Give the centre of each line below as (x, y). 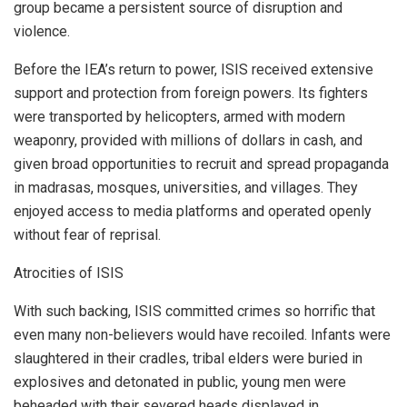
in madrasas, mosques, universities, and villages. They (186, 187)
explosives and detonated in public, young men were (180, 382)
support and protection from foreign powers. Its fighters (191, 93)
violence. (42, 31)
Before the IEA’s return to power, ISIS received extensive (194, 69)
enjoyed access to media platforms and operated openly (193, 211)
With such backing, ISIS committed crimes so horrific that (194, 311)
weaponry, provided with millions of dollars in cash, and (188, 140)
